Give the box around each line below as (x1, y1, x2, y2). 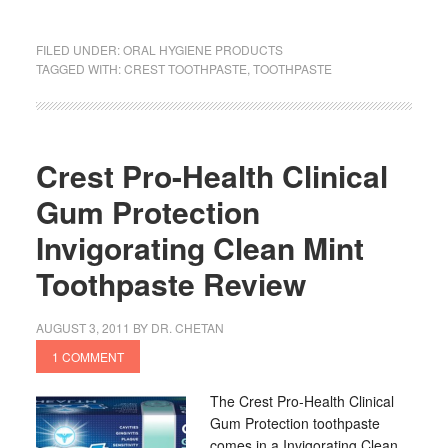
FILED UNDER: (35, 41, 123, 58)
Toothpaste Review (35, 262, 306, 305)
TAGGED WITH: (35, 60, 124, 77)
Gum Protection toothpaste (209, 413, 380, 433)
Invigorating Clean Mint (35, 226, 364, 269)
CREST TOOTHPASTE (123, 60, 247, 77)
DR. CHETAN (150, 319, 224, 336)
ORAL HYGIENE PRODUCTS (122, 41, 283, 58)
